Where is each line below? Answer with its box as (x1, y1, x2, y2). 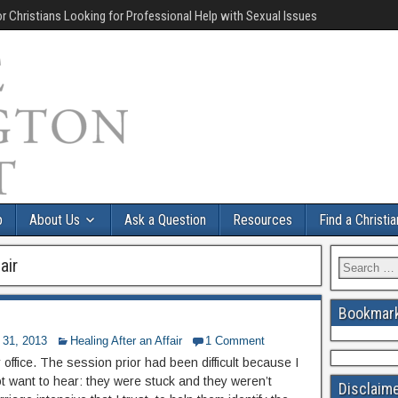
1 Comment (205, 334, 265, 347)
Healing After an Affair (70, 334, 182, 347)
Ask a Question (124, 211, 206, 228)
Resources (233, 211, 292, 228)
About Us (29, 211, 80, 228)
